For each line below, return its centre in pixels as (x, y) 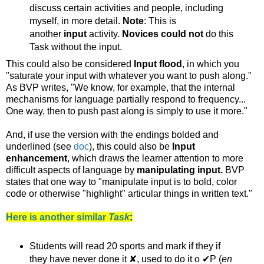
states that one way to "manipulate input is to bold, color (121, 182)
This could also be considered (70, 64)
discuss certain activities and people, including (126, 8)
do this (218, 34)
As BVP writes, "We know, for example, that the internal (121, 88)
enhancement (37, 159)
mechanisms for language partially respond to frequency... (126, 100)
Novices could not (162, 34)
